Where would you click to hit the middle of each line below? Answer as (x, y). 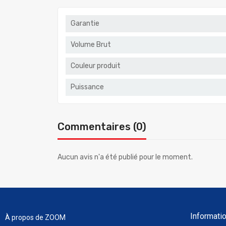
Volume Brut (91, 45)
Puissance (87, 87)
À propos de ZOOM (35, 218)
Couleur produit (96, 66)
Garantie (85, 24)
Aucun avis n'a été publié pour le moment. (125, 157)
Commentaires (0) (102, 127)
